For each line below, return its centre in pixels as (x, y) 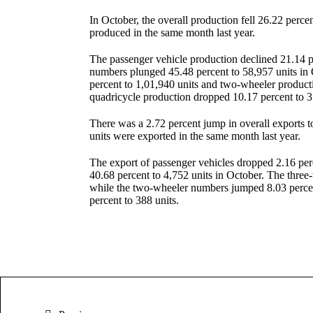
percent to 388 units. (134, 200)
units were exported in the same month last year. (195, 136)
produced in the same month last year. (172, 32)
